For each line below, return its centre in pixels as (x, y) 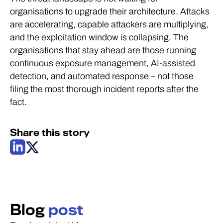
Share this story (50, 133)
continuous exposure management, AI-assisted (103, 63)
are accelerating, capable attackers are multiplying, (109, 24)
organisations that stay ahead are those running (103, 50)
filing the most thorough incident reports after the (104, 89)
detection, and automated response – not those (102, 76)
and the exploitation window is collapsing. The (99, 37)
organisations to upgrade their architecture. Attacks (110, 11)
